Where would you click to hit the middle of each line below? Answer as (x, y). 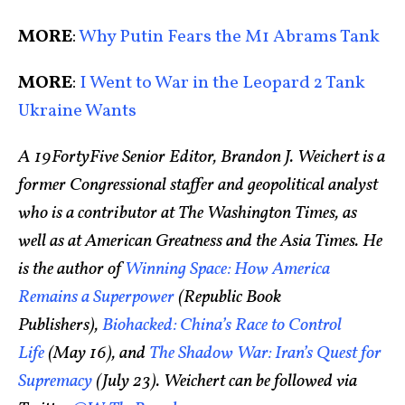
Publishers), (60, 325)
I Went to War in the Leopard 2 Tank (221, 83)
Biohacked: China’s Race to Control (222, 325)
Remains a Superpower (96, 297)
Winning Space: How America (227, 269)
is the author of (71, 269)
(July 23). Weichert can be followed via (225, 381)
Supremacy (55, 381)
